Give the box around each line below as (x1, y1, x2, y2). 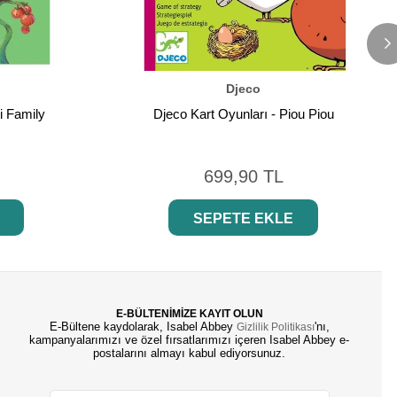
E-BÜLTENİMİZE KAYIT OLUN (115, 307, 263, 321)
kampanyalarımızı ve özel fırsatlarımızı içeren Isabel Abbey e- (29, 333, 349, 347)
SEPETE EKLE (193, 211, 294, 227)
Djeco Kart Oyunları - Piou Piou (152, 106, 334, 122)
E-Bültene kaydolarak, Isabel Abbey (49, 320, 237, 334)
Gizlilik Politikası (236, 321, 315, 334)
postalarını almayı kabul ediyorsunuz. (93, 346, 285, 361)
